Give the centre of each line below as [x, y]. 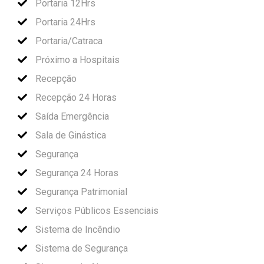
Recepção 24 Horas [75, 97]
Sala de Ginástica [70, 135]
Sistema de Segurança [80, 248]
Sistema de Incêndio [77, 229]
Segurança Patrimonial [80, 192]
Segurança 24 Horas [76, 173]
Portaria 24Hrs [64, 22]
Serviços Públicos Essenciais [96, 210]
